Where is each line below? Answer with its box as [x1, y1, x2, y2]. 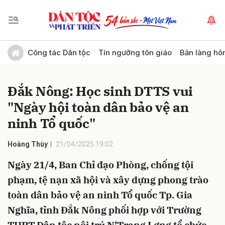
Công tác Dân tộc [28, 48, 90, 57]
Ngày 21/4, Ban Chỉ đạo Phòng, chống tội [8, 159, 193, 171]
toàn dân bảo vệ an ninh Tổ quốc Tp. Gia [8, 189, 192, 201]
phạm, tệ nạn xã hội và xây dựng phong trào [8, 174, 208, 186]
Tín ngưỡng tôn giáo [98, 48, 172, 57]
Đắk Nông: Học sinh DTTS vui [8, 82, 193, 99]
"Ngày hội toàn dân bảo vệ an [8, 98, 189, 116]
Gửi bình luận [3, 42, 68, 53]
